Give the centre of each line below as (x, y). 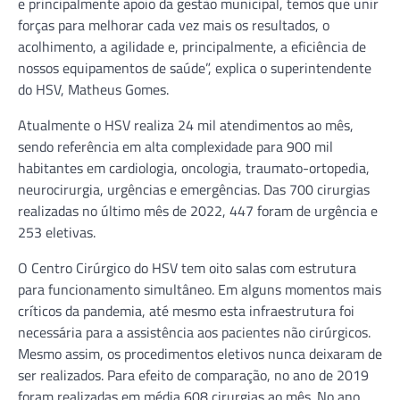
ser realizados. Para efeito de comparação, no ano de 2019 (193, 375)
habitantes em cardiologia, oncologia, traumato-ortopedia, (194, 167)
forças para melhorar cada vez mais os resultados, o (174, 25)
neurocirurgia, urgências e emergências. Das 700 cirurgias (194, 189)
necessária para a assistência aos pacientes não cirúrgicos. (194, 332)
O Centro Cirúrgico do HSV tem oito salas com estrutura (187, 267)
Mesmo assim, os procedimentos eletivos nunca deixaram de (200, 353)
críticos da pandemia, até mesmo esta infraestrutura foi (186, 310)
